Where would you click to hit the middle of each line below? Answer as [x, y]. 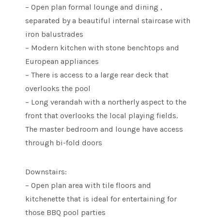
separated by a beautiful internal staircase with [108, 21]
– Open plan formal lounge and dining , [94, 7]
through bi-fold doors [64, 143]
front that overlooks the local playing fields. [102, 116]
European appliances [62, 62]
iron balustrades [54, 34]
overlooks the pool [58, 89]
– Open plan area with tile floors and [88, 186]
